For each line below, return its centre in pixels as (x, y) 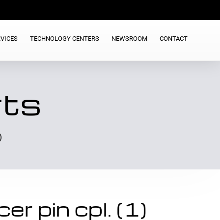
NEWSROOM (129, 38)
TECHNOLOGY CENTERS (64, 38)
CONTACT (173, 38)
